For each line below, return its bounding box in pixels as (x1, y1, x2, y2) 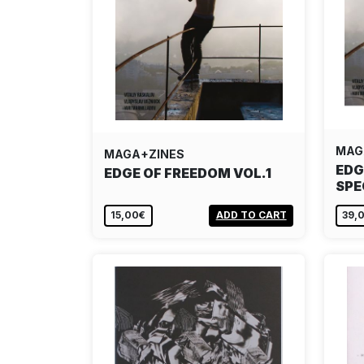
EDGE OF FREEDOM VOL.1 (104, 165, 271, 181)
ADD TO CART (215, 209, 287, 222)
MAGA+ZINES (104, 147, 184, 161)
